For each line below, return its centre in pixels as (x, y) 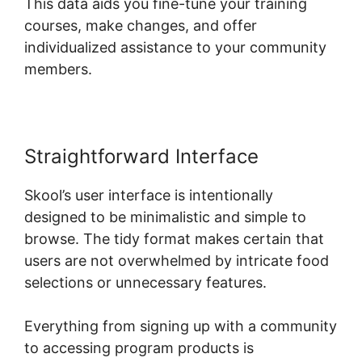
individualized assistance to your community (175, 47)
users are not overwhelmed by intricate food (177, 260)
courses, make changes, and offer (141, 25)
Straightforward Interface (141, 156)
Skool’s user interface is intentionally (149, 195)
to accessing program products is (139, 347)
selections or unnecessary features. (145, 282)
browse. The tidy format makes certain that (174, 238)
